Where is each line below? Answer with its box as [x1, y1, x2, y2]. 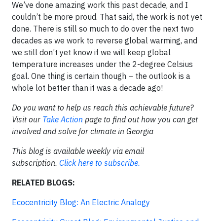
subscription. [12, 157, 59, 168]
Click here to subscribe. [59, 157, 140, 168]
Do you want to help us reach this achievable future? [12, 102, 194, 112]
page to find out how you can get [83, 114, 198, 124]
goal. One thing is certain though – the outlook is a [12, 71, 190, 81]
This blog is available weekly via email [12, 146, 144, 156]
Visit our [12, 114, 42, 124]
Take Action [42, 114, 83, 124]
